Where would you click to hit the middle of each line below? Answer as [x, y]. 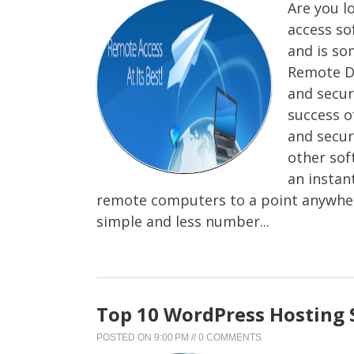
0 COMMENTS [230, 337]
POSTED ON [125, 337]
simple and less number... [183, 221]
